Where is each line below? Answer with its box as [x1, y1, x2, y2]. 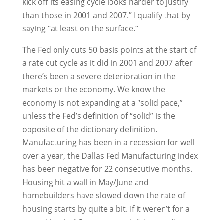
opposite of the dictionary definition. [22, 124, 157, 135]
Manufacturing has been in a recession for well [22, 137, 194, 148]
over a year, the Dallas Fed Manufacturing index [22, 150, 198, 161]
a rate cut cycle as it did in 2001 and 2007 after [22, 57, 192, 68]
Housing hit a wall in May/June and [22, 177, 149, 188]
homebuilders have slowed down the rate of [22, 190, 185, 201]
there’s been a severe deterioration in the [22, 71, 176, 82]
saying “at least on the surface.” [22, 23, 138, 34]
